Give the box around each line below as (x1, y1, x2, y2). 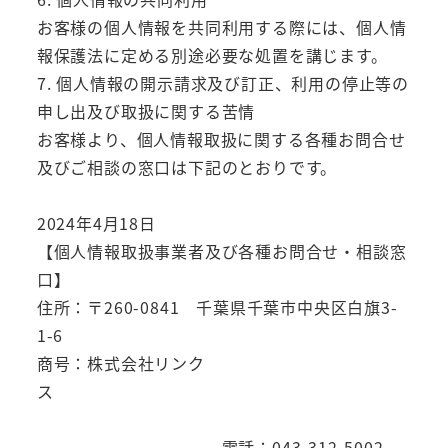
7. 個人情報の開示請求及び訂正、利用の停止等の (36, 70, 409, 95)
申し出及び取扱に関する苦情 (36, 98, 256, 123)
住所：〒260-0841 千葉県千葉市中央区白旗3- (36, 295, 398, 320)
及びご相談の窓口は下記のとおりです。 (36, 154, 338, 179)
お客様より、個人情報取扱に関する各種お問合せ (36, 126, 406, 151)
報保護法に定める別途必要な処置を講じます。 (36, 42, 388, 67)
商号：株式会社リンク (36, 351, 205, 376)
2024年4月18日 (36, 211, 156, 236)
